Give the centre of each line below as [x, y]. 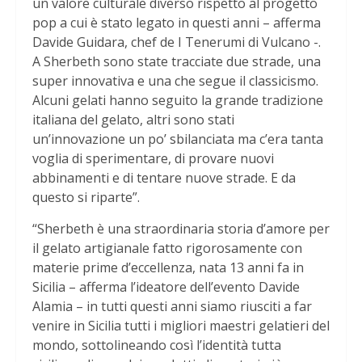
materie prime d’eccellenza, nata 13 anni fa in [168, 268]
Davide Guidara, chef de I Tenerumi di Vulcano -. [177, 42]
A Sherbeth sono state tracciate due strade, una [177, 62]
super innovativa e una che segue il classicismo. [175, 81]
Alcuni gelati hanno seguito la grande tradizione [178, 101]
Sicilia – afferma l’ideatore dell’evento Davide [166, 287]
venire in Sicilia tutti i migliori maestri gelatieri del [181, 326]
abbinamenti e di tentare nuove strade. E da [164, 178]
